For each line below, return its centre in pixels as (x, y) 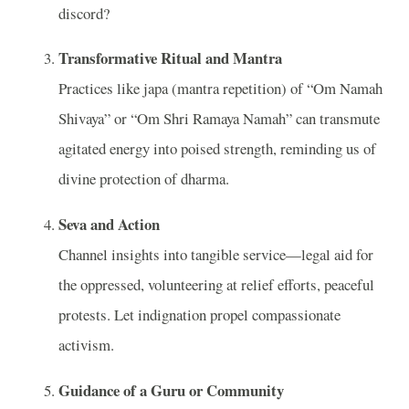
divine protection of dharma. (144, 179)
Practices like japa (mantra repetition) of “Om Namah (220, 89)
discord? (84, 13)
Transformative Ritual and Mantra (170, 58)
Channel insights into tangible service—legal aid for (216, 255)
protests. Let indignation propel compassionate (199, 315)
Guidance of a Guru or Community (171, 390)
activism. (86, 345)
